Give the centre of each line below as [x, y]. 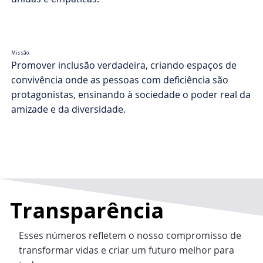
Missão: [20, 53]
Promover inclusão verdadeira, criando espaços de [124, 65]
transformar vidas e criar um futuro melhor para [127, 250]
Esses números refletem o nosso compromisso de [130, 236]
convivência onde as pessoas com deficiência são [120, 80]
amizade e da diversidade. [69, 109]
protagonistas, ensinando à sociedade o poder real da [131, 95]
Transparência [87, 211]
